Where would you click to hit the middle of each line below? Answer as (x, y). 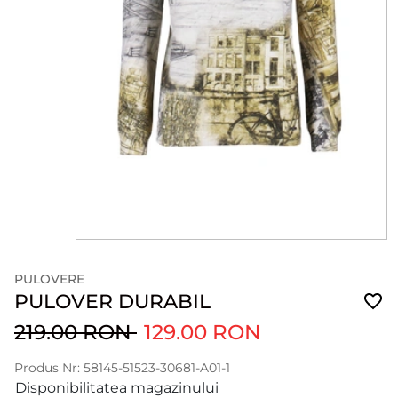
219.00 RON (76, 332)
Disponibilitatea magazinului (117, 388)
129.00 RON (203, 332)
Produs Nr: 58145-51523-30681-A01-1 (122, 368)
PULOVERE (49, 279)
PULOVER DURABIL (112, 301)
